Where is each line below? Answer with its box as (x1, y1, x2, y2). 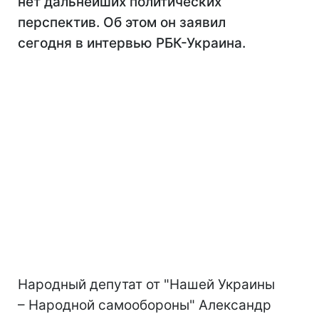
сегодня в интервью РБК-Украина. (18, 35, 246, 51)
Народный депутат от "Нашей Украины (18, 276, 275, 293)
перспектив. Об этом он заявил (18, 14, 226, 31)
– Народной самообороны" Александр (18, 297, 271, 313)
